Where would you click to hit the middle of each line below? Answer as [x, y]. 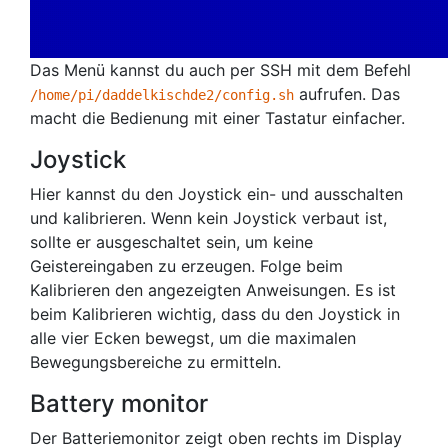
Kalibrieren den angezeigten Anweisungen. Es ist [213, 290]
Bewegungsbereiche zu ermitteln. [155, 362]
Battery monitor [119, 403]
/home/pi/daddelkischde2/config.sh [162, 95]
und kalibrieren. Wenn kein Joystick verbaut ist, [208, 218]
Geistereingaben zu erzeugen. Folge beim [186, 266]
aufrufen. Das [347, 94]
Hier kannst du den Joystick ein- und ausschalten [216, 194]
